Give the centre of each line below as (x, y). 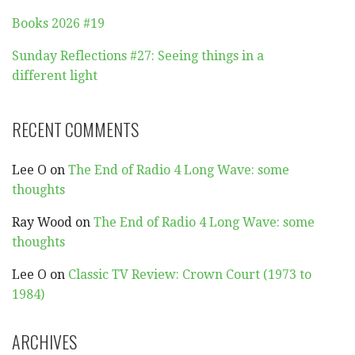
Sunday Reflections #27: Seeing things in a (138, 55)
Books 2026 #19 (58, 23)
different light (55, 75)
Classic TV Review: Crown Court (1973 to (190, 274)
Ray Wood (42, 222)
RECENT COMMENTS (75, 129)
